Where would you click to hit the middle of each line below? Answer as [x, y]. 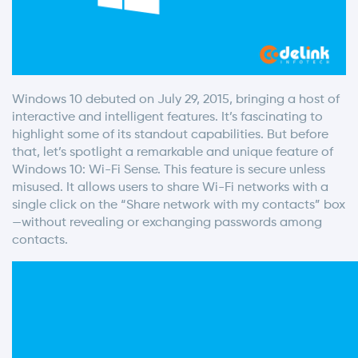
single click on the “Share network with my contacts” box [179, 205]
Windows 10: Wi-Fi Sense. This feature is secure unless [169, 170]
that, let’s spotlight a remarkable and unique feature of [173, 152]
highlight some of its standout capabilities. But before [170, 135]
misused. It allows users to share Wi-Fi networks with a [170, 187]
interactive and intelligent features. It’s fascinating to [167, 117]
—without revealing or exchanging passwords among [167, 223]
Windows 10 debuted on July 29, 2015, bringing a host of [176, 99]
